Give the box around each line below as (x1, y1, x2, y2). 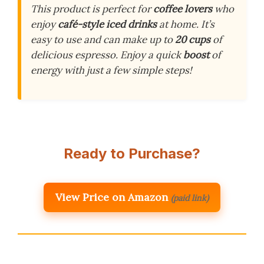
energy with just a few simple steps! (31, 63, 192, 77)
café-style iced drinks (58, 17, 157, 31)
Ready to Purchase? (64, 144, 200, 162)
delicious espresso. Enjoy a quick (31, 48, 183, 61)
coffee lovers (153, 2, 212, 15)
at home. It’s (157, 17, 214, 31)
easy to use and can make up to (31, 32, 175, 46)
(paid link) (171, 192, 209, 203)
